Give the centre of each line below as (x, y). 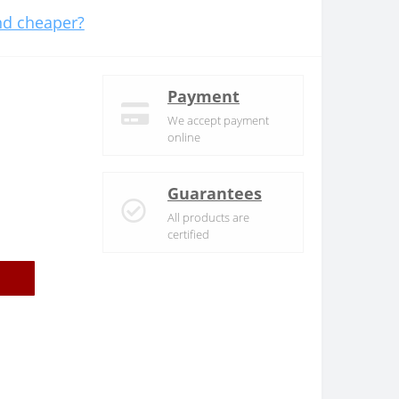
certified (188, 235)
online (184, 138)
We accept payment (218, 121)
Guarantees (215, 194)
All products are (208, 218)
